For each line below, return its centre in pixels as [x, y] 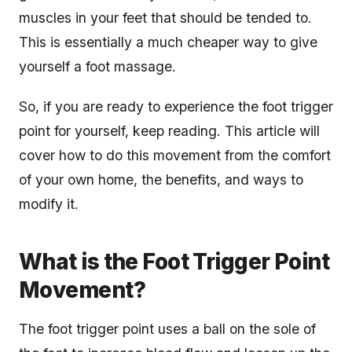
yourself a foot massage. [99, 67]
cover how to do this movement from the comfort [175, 156]
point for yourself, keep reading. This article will [169, 131]
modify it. [51, 204]
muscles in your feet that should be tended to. [165, 18]
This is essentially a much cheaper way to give [168, 42]
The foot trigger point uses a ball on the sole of [167, 329]
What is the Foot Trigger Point [174, 262]
